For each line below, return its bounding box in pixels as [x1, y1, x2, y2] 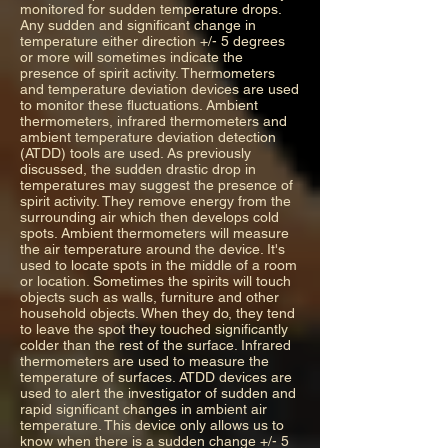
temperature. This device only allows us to [20, 416, 284, 433]
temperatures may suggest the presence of [20, 176, 293, 193]
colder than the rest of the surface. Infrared [20, 336, 291, 353]
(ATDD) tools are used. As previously [20, 144, 251, 161]
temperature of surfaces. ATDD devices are [20, 368, 292, 385]
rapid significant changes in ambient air [20, 400, 267, 417]
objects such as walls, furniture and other [20, 288, 279, 305]
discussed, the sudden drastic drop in [20, 160, 256, 177]
